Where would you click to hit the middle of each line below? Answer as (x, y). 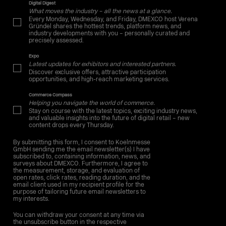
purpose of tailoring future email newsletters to (80, 192)
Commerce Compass (50, 95)
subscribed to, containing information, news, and (82, 157)
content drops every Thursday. (71, 125)
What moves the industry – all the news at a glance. (101, 12)
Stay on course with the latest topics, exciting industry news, (113, 111)
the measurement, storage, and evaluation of (77, 171)
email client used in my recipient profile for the (79, 185)
